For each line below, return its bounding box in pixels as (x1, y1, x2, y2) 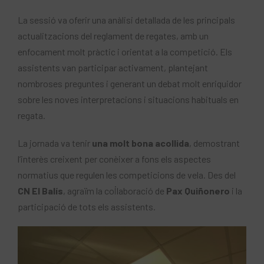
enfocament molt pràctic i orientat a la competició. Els (18, 46, 232, 58)
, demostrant (189, 137, 240, 149)
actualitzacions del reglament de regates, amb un (18, 30, 209, 42)
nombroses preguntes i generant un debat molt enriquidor (18, 78, 242, 90)
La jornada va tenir (18, 137, 92, 149)
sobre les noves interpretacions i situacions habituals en (18, 94, 239, 105)
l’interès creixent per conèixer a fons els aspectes (18, 153, 211, 165)
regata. (18, 110, 45, 121)
